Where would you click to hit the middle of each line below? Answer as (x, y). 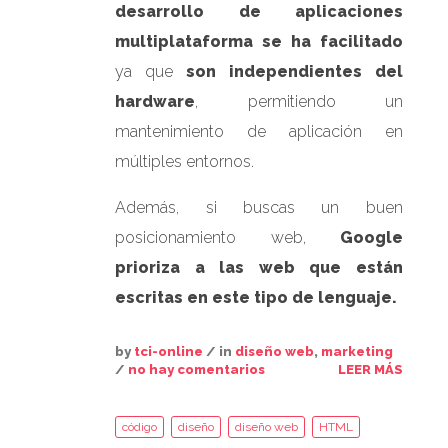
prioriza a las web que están (259, 267)
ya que (150, 71)
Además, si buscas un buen (259, 207)
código (140, 426)
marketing (357, 351)
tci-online (169, 351)
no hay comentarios (197, 369)
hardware (155, 101)
